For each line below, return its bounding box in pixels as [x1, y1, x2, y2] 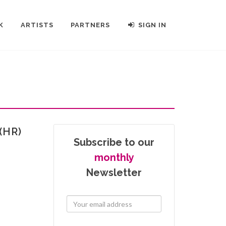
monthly [94, 151, 134, 163]
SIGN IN [138, 21, 166, 29]
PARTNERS [71, 21, 110, 29]
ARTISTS [21, 21, 53, 29]
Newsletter [86, 166, 142, 179]
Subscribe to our [74, 136, 154, 148]
